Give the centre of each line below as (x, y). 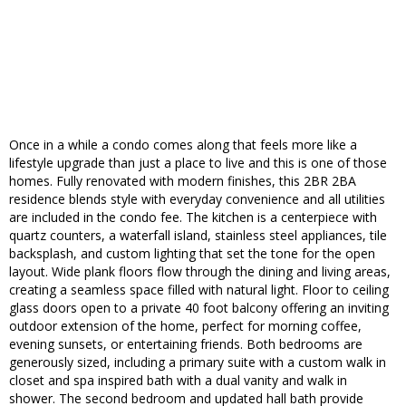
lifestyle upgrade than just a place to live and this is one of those (198, 163)
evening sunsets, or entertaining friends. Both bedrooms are (186, 344)
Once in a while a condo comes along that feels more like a (183, 145)
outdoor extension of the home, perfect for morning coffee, (185, 326)
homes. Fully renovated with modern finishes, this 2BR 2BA (183, 181)
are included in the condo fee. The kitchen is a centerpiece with (193, 217)
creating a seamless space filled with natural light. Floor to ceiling (199, 290)
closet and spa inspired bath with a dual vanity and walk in (178, 381)
